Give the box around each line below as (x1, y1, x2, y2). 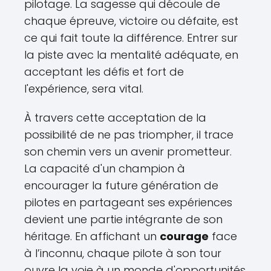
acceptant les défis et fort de (24, 64, 184, 79)
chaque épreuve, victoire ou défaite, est (24, 13, 238, 28)
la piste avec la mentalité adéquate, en (24, 47, 238, 62)
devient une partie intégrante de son (24, 211, 223, 227)
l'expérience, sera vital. (24, 80, 143, 96)
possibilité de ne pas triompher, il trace (24, 126, 233, 142)
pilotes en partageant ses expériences (24, 194, 232, 210)
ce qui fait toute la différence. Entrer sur (24, 30, 238, 45)
